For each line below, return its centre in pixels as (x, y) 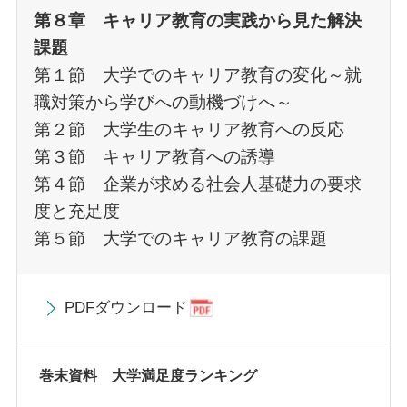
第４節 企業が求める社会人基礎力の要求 (197, 184)
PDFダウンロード (126, 308)
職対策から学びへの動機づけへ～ (163, 103)
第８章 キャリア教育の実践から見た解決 (197, 21)
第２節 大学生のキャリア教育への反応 (189, 130)
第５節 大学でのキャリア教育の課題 (180, 239)
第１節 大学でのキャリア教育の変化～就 (197, 75)
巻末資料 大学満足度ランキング (148, 375)
